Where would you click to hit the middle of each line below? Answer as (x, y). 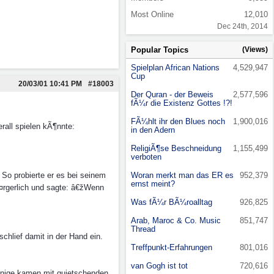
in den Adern (153, 130)
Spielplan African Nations (175, 68)
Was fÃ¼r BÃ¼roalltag (172, 202)
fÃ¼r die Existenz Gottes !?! (182, 103)
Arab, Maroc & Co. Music (176, 220)
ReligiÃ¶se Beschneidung (176, 148)
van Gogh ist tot (159, 266)
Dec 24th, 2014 (243, 26)
